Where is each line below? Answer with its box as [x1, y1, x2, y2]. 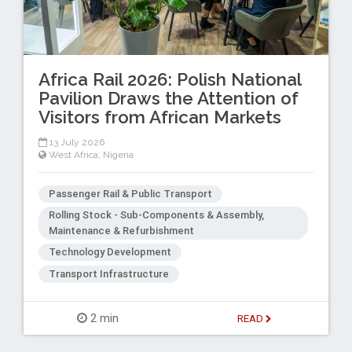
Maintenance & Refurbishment [48, 223, 194, 237]
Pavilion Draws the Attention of [38, 87, 299, 108]
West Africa [48, 149, 98, 161]
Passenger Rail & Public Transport [48, 187, 212, 201]
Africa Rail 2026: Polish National [38, 68, 301, 90]
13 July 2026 [46, 137, 104, 148]
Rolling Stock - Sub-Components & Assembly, [48, 207, 264, 222]
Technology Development [48, 245, 171, 259]
